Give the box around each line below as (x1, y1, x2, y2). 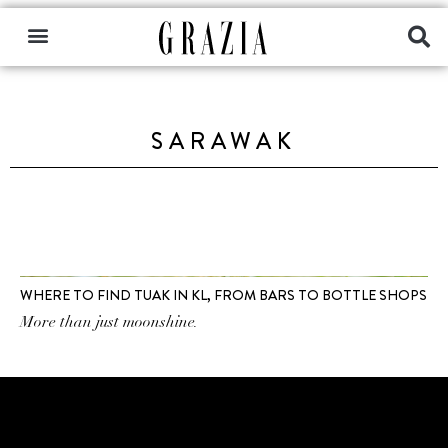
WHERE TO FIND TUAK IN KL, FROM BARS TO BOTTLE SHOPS (20, 285, 427, 305)
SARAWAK (151, 125, 297, 158)
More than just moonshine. (20, 312, 198, 332)
